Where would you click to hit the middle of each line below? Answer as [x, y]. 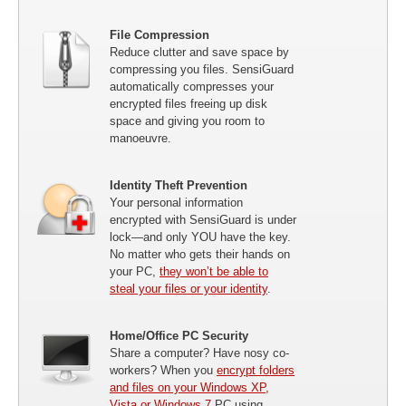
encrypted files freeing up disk [188, 104]
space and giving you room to [187, 121]
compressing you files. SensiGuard [202, 69]
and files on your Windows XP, [189, 387]
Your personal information [176, 203]
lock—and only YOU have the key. [200, 237]
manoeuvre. [140, 138]
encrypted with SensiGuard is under [203, 220]
